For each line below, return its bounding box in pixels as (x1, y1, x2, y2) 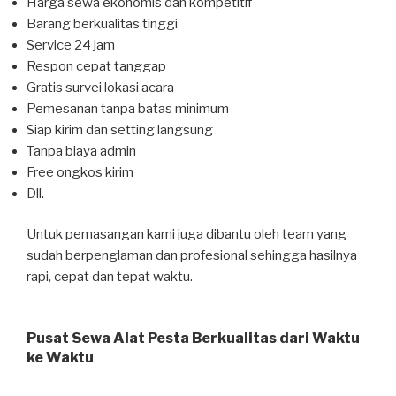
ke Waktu (27, 348, 94, 366)
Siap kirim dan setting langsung (27, 121, 213, 138)
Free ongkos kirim (27, 164, 133, 180)
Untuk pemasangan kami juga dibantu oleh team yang (27, 226, 346, 242)
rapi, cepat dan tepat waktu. (27, 269, 193, 285)
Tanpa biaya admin (27, 142, 136, 159)
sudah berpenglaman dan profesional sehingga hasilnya (27, 247, 357, 263)
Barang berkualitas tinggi (27, 15, 178, 32)
